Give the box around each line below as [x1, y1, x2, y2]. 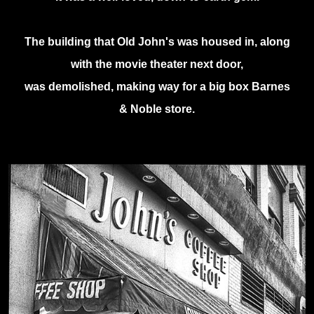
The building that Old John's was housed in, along [24, 36, 290, 48]
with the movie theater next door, [71, 58, 243, 70]
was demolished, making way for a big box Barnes [24, 81, 290, 93]
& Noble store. [119, 103, 195, 115]
